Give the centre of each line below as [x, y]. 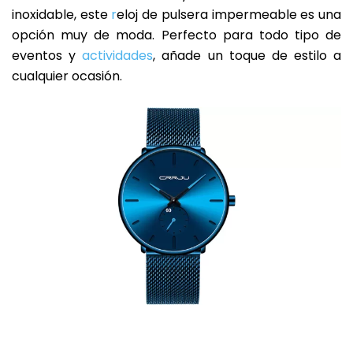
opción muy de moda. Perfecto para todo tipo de [176, 35]
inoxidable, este [62, 15]
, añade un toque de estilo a [247, 56]
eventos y [47, 56]
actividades [118, 56]
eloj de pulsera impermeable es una [229, 15]
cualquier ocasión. [67, 76]
